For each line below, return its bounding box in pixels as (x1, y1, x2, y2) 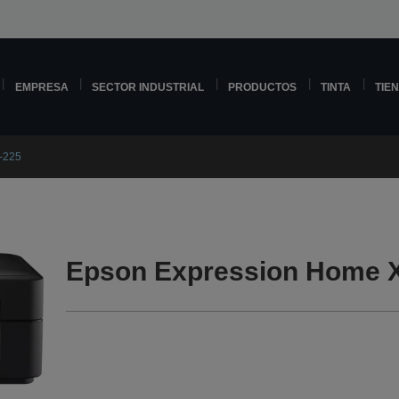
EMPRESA (14, 81, 69, 93)
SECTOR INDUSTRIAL (92, 81, 205, 93)
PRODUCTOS (228, 81, 297, 93)
